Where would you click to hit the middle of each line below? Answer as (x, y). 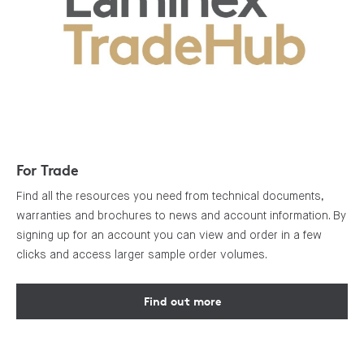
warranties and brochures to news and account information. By (181, 215)
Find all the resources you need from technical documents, (170, 195)
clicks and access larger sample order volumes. (142, 254)
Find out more (182, 301)
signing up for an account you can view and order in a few (169, 234)
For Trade (48, 169)
